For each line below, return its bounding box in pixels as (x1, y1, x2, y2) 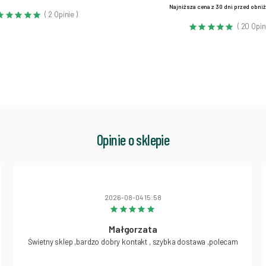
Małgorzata (109, 223, 157, 235)
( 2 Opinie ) (45, 9, 78, 20)
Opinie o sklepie (97, 131, 169, 149)
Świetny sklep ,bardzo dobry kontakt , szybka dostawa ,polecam (27, 237, 238, 247)
